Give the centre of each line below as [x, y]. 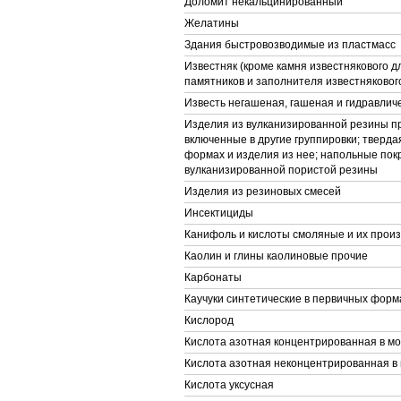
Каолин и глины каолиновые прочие [276, 256]
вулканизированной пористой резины [281, 170]
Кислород [209, 320]
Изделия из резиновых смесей [263, 192]
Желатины [212, 23]
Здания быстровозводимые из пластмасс [290, 45]
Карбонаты [213, 277]
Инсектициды [219, 213]
